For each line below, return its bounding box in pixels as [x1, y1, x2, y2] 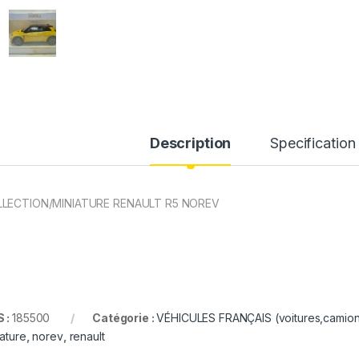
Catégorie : [92, 311, 157, 325]
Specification [270, 135, 356, 152]
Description [149, 135, 232, 152]
